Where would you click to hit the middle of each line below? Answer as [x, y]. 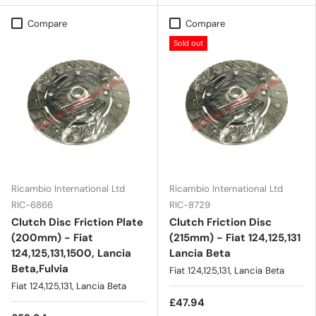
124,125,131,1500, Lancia [71, 253]
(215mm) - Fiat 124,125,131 [235, 237]
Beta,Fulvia [40, 268]
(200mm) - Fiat [52, 237]
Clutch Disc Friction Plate [77, 222]
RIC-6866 [32, 205]
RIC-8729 [190, 205]
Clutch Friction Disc [220, 222]
